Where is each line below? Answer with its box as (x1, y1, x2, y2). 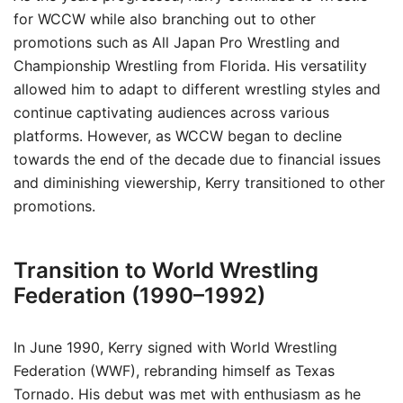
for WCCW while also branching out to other (13, 10, 316, 28)
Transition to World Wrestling (13, 257, 318, 283)
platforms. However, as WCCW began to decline (13, 127, 342, 145)
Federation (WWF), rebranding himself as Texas (13, 362, 335, 380)
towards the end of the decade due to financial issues (13, 150, 381, 168)
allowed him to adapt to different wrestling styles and (13, 80, 381, 98)
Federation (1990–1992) (13, 282, 265, 309)
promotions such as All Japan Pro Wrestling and (13, 33, 340, 51)
